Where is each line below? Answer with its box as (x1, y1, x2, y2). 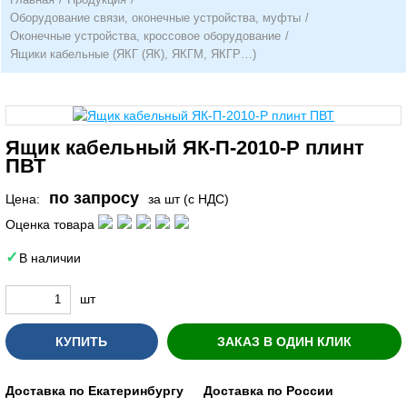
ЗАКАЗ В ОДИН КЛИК (216, 333, 352, 349)
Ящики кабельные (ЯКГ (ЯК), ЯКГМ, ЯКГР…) (10, 47, 256, 61)
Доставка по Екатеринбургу (5, 382, 184, 398)
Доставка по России (203, 382, 333, 398)
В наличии (19, 250, 81, 265)
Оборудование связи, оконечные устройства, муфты (10, 11, 301, 25)
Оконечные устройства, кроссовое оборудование (10, 29, 281, 43)
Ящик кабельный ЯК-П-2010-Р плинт (5, 136, 364, 159)
